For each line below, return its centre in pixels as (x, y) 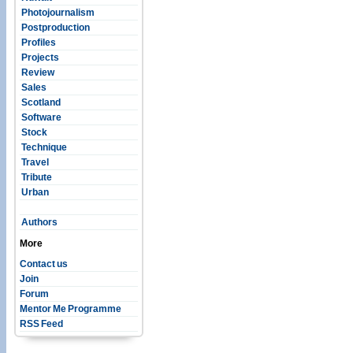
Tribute (36, 177)
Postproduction (55, 27)
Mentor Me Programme (71, 308)
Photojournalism (57, 12)
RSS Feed (41, 323)
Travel (34, 162)
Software (41, 117)
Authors (39, 222)
